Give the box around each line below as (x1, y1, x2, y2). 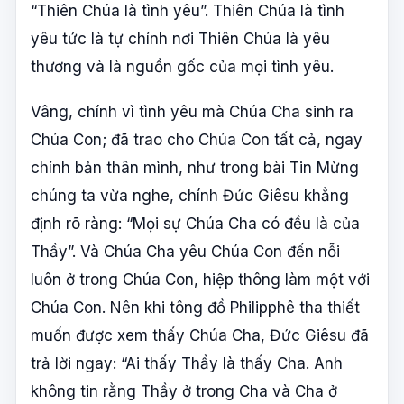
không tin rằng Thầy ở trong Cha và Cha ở (31, 382, 337, 401)
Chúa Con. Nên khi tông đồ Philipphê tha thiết (31, 298, 360, 317)
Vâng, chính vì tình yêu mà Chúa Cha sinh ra (31, 103, 353, 122)
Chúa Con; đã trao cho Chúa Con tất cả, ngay (31, 131, 363, 150)
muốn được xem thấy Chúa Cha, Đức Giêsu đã (31, 326, 369, 345)
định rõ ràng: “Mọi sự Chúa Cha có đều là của (31, 215, 360, 234)
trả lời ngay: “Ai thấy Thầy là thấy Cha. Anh (31, 354, 343, 373)
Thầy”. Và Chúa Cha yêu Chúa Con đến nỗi (31, 243, 340, 262)
